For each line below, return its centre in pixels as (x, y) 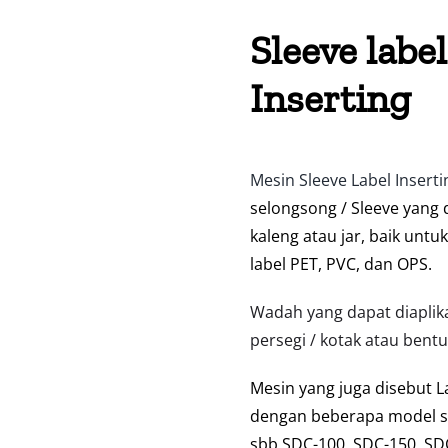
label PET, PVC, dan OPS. (340, 264)
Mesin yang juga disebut (342, 388)
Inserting (330, 98)
